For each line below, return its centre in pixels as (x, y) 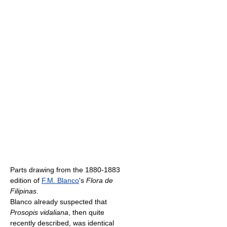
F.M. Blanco (60, 181)
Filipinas (23, 191)
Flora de (100, 181)
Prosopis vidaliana (39, 213)
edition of (26, 181)
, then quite (86, 213)
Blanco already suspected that (59, 202)
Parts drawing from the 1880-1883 (65, 170)
